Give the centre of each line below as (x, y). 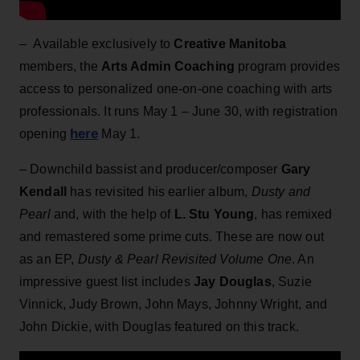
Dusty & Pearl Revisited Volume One (185, 259)
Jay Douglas (232, 281)
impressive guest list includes (106, 281)
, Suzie (291, 281)
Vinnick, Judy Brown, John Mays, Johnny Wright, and (174, 304)
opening (45, 133)
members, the (61, 66)
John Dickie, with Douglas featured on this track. (159, 326)
